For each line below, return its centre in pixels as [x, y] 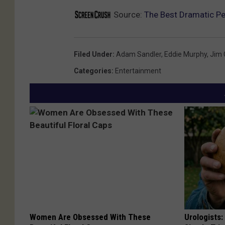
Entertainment [138, 71]
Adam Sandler [139, 54]
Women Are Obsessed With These [90, 217]
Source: [128, 15]
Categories [93, 71]
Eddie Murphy [186, 54]
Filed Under [93, 54]
